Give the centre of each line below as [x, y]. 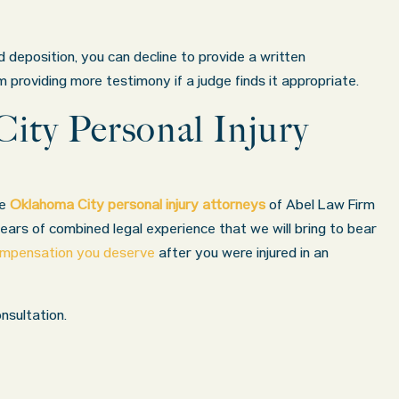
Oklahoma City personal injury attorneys [138, 207]
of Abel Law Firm [320, 207]
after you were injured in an [242, 255]
